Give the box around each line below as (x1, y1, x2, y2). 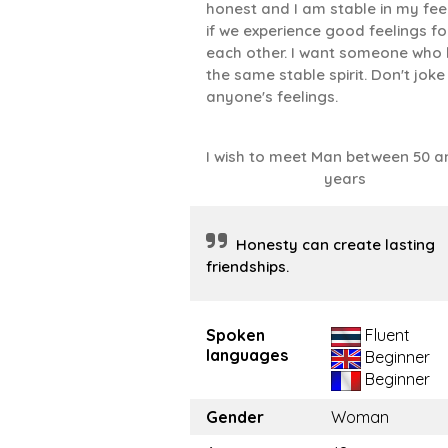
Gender (206, 407, 264, 427)
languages (206, 345, 288, 365)
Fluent (361, 325, 410, 345)
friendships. (206, 257, 289, 276)
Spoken (206, 325, 265, 345)
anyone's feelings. (206, 87, 338, 106)
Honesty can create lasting (236, 235, 435, 254)
